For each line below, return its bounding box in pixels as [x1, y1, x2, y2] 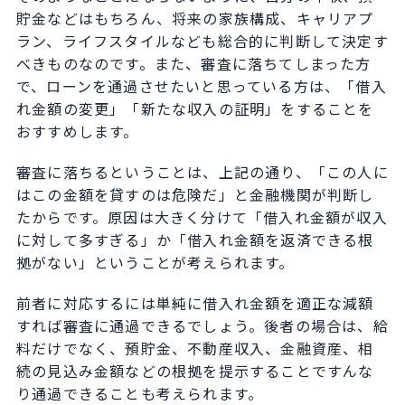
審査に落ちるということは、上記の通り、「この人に [15, 161, 389, 184]
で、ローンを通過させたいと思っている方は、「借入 [15, 75, 387, 98]
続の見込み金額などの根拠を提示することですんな [15, 360, 374, 382]
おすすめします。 [15, 120, 139, 143]
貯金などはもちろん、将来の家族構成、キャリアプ [15, 7, 374, 30]
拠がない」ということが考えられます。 [15, 251, 295, 274]
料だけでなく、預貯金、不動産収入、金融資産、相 [15, 337, 374, 360]
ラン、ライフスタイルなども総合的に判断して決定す [15, 30, 389, 52]
